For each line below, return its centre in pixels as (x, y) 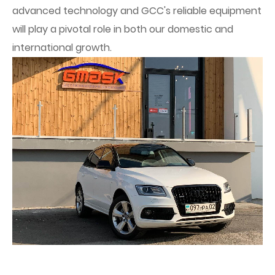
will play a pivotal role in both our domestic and (123, 29)
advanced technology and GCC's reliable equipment (137, 11)
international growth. (62, 48)
